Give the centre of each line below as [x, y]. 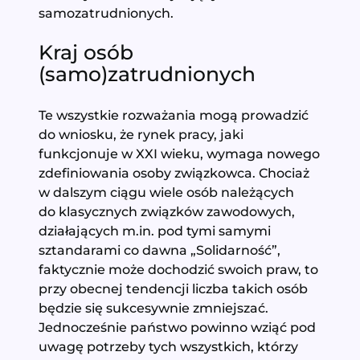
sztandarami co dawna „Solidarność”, [160, 250]
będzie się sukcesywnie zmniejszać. [154, 308]
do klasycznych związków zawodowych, [167, 212]
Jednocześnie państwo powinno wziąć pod [178, 327]
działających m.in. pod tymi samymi [155, 231]
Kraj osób [86, 53]
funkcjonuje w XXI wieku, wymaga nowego [180, 154]
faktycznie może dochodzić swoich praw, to [179, 270]
